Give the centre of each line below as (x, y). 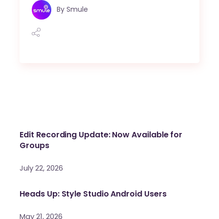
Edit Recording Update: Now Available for (101, 135)
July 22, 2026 (42, 168)
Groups (34, 146)
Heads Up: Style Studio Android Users (93, 194)
